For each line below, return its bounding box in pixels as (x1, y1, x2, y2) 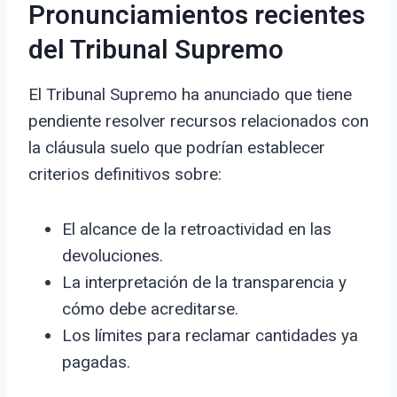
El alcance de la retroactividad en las (62, 219, 331, 240)
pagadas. (62, 352, 130, 373)
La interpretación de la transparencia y (62, 272, 346, 293)
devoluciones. (62, 245, 163, 267)
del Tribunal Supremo (28, 31, 284, 71)
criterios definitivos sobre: (28, 164, 222, 185)
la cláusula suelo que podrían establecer (28, 137, 325, 159)
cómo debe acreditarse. (62, 299, 238, 320)
